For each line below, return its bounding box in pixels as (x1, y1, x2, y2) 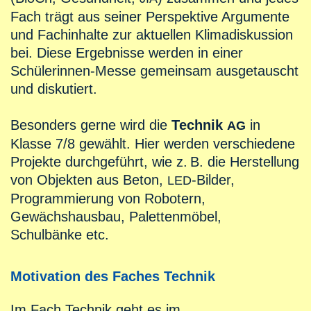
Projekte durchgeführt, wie (10, 154, 176, 170)
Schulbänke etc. (10, 227, 109, 243)
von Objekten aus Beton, (10, 172, 167, 188)
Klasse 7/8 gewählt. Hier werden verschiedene (10, 136, 295, 152)
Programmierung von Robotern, (10, 191, 205, 207)
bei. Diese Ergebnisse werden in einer (10, 45, 243, 61)
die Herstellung (203, 154, 299, 170)
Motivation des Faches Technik (10, 269, 215, 285)
